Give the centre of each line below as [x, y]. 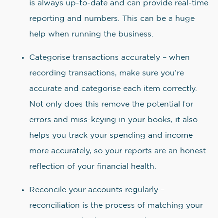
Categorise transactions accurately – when [109, 58]
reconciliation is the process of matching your [116, 206]
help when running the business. [91, 34]
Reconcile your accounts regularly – [97, 190]
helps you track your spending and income [111, 136]
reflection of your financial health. [93, 167]
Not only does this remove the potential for [111, 104]
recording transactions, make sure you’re [107, 73]
